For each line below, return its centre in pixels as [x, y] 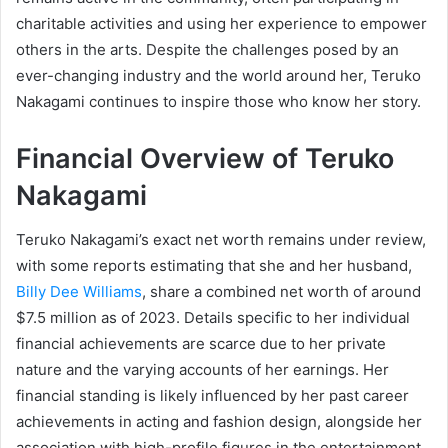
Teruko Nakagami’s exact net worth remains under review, [221, 240]
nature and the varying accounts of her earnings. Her [202, 370]
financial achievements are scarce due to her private [201, 344]
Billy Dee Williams [79, 292]
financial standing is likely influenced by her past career [212, 396]
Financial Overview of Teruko [205, 158]
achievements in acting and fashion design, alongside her [219, 422]
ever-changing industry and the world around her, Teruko [218, 75]
